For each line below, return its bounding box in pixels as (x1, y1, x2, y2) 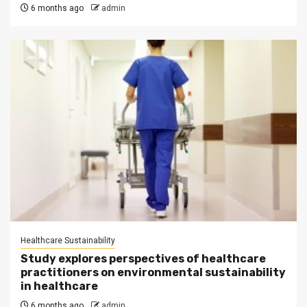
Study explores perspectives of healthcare (21, 252, 266, 265)
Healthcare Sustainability (21, 236, 115, 245)
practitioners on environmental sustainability (21, 266, 286, 279)
